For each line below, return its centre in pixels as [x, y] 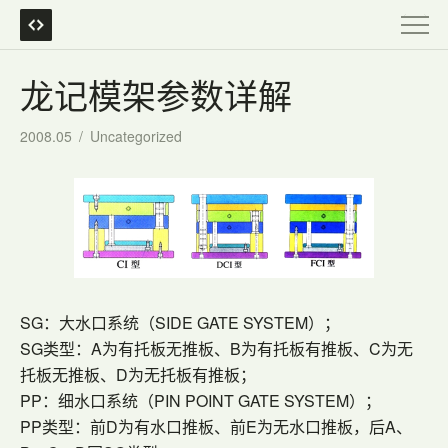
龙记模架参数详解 [156, 94]
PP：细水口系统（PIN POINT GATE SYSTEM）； [200, 400]
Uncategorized [136, 136]
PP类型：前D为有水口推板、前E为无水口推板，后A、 [216, 426]
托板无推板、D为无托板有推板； [138, 374]
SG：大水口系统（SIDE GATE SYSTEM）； [180, 322]
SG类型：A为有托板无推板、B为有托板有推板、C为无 [216, 348]
